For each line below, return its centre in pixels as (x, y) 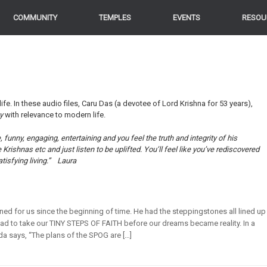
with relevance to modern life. (55, 115)
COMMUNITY (35, 18)
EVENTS (187, 18)
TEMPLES (115, 18)
